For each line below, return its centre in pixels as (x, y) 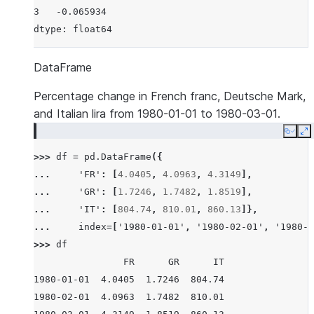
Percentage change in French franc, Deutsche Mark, (170, 96)
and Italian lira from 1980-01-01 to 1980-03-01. (157, 114)
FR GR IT (129, 262)
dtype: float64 (73, 29)
